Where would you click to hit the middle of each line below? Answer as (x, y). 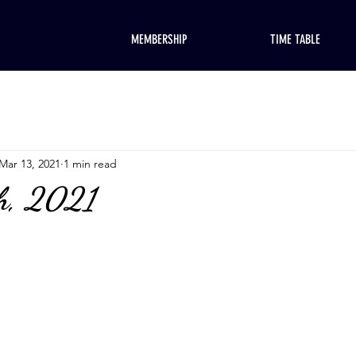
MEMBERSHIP (159, 39)
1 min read (90, 163)
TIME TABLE (295, 39)
